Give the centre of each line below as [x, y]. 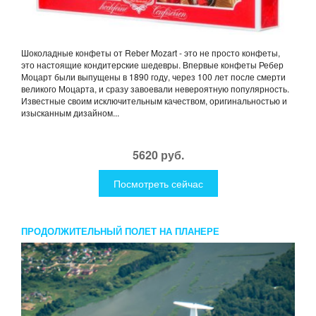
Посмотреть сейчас [158, 184]
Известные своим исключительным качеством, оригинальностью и [154, 101]
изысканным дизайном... [70, 113]
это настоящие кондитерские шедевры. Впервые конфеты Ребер [152, 65]
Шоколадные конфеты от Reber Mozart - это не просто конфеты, [151, 53]
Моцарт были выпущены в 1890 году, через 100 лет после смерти [153, 77]
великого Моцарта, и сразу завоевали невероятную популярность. [155, 89]
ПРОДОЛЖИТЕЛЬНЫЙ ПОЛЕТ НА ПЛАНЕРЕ [120, 231]
